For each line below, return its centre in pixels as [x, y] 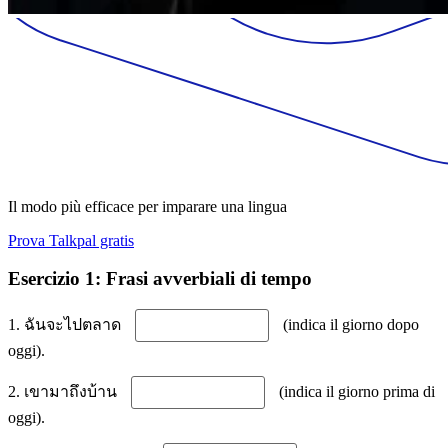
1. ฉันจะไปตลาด [66, 325]
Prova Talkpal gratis [71, 240]
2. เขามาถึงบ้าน [64, 392]
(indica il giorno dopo [349, 325]
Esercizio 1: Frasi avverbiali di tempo [160, 279]
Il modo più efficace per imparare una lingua [147, 206]
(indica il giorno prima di [355, 392]
